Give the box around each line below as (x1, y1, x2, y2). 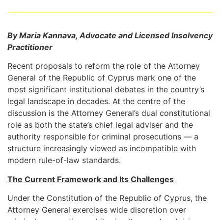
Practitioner (7, 42, 53, 52)
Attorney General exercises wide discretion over (7, 205, 186, 215)
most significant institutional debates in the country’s (7, 84, 204, 95)
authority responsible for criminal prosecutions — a (7, 132, 198, 142)
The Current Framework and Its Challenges (7, 174, 174, 184)
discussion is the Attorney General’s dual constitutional (7, 108, 210, 118)
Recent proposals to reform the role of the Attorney (7, 61, 200, 71)
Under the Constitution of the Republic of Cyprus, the (7, 193, 207, 203)
